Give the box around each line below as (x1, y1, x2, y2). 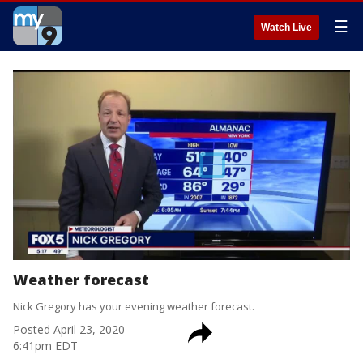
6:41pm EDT (13, 338, 78, 353)
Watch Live (261, 22, 312, 33)
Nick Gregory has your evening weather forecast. (13, 299, 254, 314)
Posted (13, 322, 50, 337)
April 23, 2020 (53, 322, 125, 337)
